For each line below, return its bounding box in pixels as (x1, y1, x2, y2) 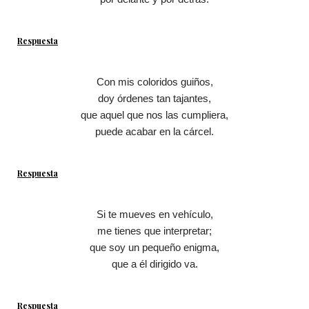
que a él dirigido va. (111, 258, 198, 270)
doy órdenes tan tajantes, (98, 92, 211, 105)
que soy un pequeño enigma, (90, 241, 219, 254)
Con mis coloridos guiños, (96, 76, 213, 88)
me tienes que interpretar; (97, 225, 212, 237)
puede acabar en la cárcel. (95, 126, 214, 138)
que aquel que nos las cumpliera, (81, 109, 228, 121)
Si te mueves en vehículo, (96, 208, 213, 221)
